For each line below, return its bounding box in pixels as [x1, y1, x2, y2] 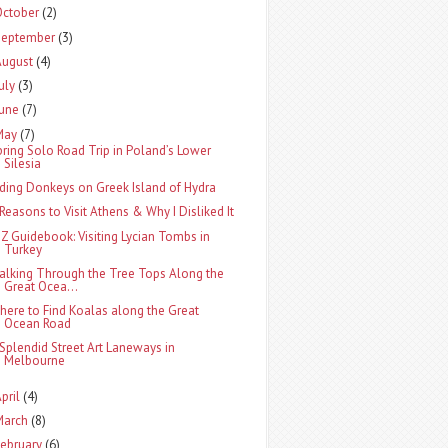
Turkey [4, 240, 43, 258]
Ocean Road [4, 315, 72, 332]
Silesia [4, 154, 42, 172]
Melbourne [4, 352, 66, 370]
